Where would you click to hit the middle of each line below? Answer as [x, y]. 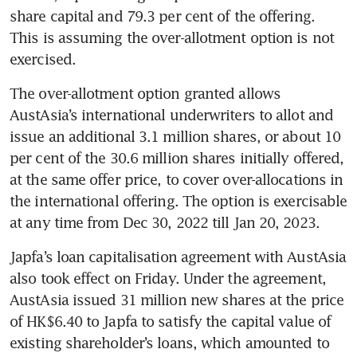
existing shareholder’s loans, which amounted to [169, 343]
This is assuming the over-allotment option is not [172, 38]
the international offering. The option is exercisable [178, 201]
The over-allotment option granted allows [145, 94]
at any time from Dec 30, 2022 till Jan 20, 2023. [167, 223]
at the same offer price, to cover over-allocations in [177, 180]
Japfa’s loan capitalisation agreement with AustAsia [178, 257]
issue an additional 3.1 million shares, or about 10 [175, 137]
